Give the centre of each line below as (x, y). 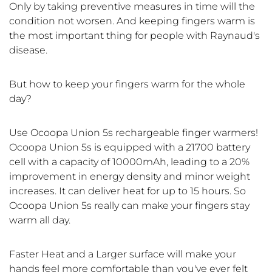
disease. (28, 50)
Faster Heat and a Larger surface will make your (123, 254)
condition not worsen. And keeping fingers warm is (132, 21)
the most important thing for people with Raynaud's (134, 36)
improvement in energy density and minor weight (130, 177)
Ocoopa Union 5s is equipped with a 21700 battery (130, 148)
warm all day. (40, 220)
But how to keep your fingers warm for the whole (127, 84)
